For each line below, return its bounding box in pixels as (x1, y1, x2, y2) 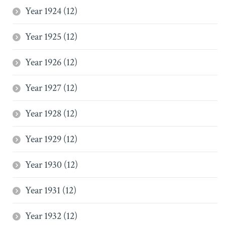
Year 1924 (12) (25, 5, 77, 18)
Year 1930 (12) (25, 158, 78, 171)
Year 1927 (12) (25, 81, 77, 94)
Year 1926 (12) (25, 56, 77, 69)
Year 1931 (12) (25, 184, 76, 197)
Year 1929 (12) (25, 133, 77, 146)
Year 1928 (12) (25, 107, 77, 120)
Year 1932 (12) (25, 209, 77, 222)
